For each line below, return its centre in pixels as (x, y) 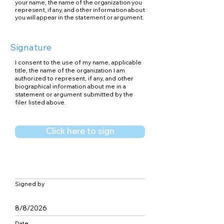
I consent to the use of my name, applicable (78, 62)
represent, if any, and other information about (80, 10)
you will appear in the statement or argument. (79, 17)
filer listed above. (40, 102)
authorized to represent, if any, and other (74, 78)
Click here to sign (80, 131)
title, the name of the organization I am (70, 70)
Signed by (30, 184)
